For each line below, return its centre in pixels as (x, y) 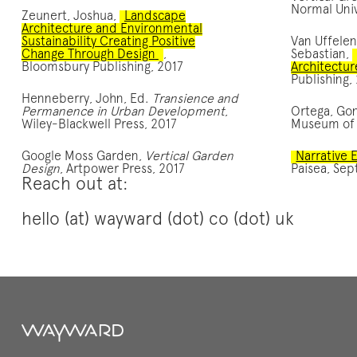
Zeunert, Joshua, (70, 16)
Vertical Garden (189, 157)
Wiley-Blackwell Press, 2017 (99, 125)
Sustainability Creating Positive (108, 42)
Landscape (155, 16)
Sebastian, (322, 55)
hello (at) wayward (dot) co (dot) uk (157, 220)
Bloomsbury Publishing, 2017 (102, 67)
